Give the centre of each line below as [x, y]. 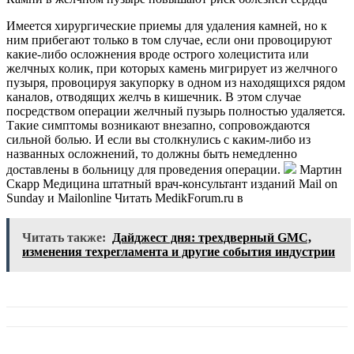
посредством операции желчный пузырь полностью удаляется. [176, 111]
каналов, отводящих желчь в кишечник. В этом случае [154, 97]
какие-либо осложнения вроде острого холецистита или [158, 55]
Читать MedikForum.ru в [179, 198]
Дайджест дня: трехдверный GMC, [212, 238]
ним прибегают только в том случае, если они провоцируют [169, 40]
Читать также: [64, 238]
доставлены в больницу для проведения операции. [145, 170]
